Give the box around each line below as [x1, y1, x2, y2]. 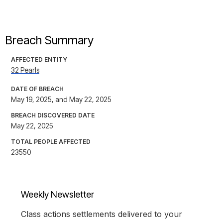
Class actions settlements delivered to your [21, 209, 182, 220]
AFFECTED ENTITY [11, 56, 67, 64]
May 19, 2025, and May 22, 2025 [11, 95, 111, 104]
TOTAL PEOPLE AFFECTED [11, 138, 91, 146]
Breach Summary [5, 33, 94, 48]
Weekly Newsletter [21, 189, 94, 200]
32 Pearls [11, 66, 39, 75]
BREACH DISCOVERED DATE [11, 111, 95, 119]
